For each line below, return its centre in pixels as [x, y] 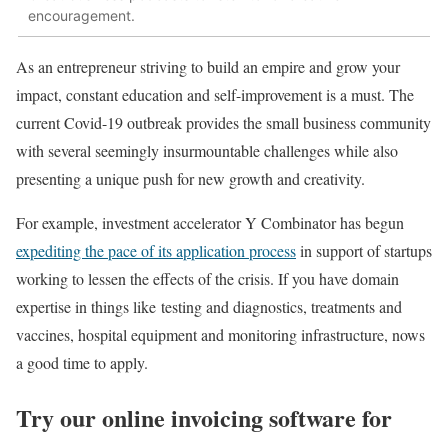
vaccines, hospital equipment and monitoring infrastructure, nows [220, 335]
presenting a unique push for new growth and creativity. [190, 179]
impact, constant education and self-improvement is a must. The [215, 95]
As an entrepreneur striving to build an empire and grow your [208, 67]
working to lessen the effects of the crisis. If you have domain [207, 279]
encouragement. [81, 15]
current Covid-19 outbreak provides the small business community [223, 123]
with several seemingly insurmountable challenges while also [207, 151]
